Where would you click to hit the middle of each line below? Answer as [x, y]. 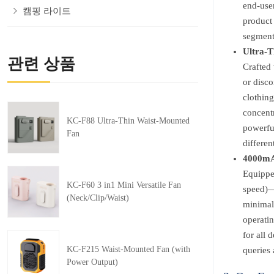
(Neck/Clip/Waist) [98, 198]
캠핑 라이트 [47, 11]
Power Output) [92, 262]
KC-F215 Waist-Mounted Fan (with [128, 249]
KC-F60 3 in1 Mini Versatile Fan [124, 185]
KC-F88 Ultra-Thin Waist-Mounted [128, 120]
